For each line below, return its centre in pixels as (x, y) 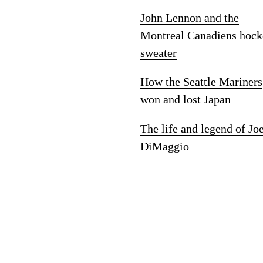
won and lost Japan (186, 100)
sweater (159, 53)
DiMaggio (165, 146)
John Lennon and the (190, 17)
